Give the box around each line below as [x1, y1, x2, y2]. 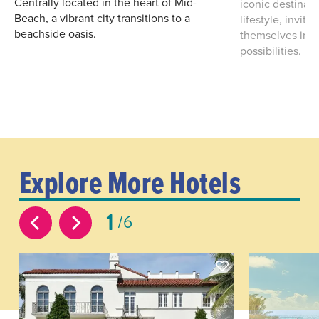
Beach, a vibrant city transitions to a [14, 9, 190, 26]
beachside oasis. [14, 25, 96, 41]
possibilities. [240, 42, 301, 58]
